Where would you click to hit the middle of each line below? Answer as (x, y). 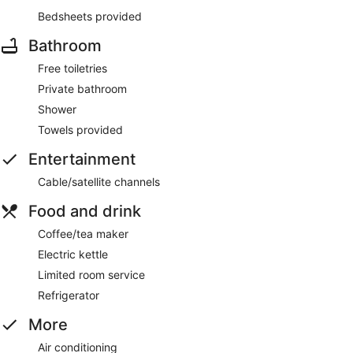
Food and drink (85, 211)
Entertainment (82, 159)
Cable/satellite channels (99, 181)
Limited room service (91, 274)
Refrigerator (69, 295)
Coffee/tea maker (83, 233)
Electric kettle (73, 254)
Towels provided (80, 129)
